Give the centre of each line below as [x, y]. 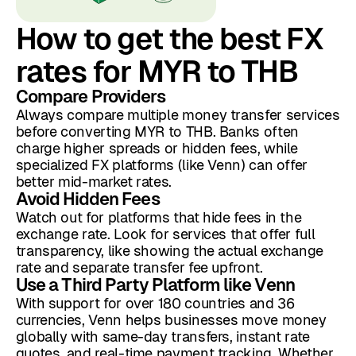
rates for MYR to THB [157, 72]
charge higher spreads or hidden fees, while [157, 149]
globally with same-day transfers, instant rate [163, 337]
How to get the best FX [169, 39]
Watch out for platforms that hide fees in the [159, 218]
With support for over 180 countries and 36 [155, 304]
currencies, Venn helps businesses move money [171, 320]
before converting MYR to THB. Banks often [157, 132]
